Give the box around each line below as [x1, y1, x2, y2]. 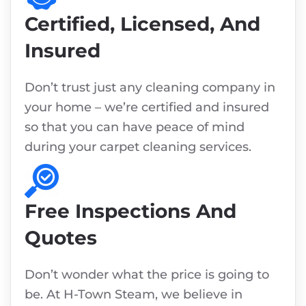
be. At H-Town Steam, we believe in [25, 287, 242, 303]
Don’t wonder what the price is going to [25, 267, 269, 283]
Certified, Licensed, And [25, 12, 260, 36]
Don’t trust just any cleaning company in [25, 80, 275, 96]
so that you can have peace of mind [25, 120, 245, 135]
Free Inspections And [25, 199, 236, 223]
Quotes [25, 226, 97, 250]
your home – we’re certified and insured [25, 100, 269, 115]
